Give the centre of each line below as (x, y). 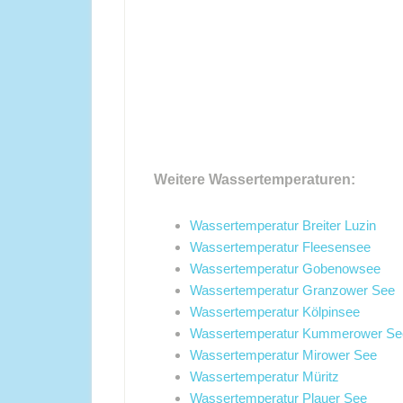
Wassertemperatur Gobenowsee (285, 269)
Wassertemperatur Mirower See (283, 355)
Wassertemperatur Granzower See (292, 290)
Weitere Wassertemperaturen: (255, 179)
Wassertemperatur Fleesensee (280, 247)
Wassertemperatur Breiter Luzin (283, 225)
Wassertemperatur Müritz (264, 376)
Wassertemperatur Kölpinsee (275, 312)
